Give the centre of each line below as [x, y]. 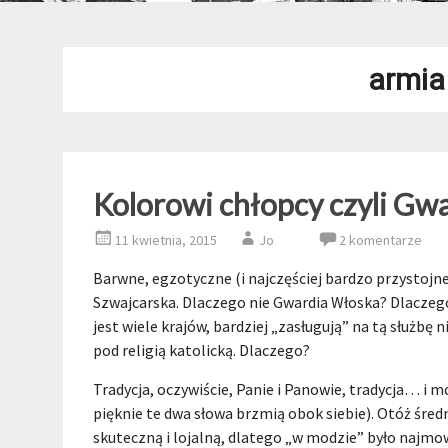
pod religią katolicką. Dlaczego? [201, 350]
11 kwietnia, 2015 [166, 240]
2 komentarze [380, 240]
